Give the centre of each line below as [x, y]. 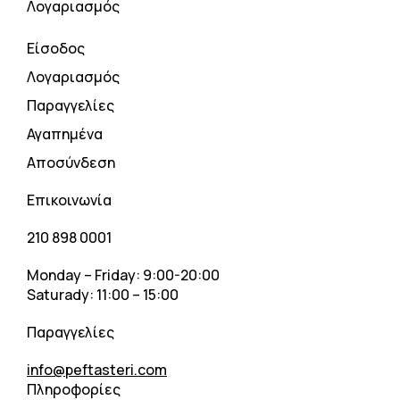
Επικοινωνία [69, 200]
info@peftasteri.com [97, 370]
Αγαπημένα [65, 134]
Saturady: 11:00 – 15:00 [103, 295]
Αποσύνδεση [71, 162]
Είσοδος [56, 48]
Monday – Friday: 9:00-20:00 [123, 275]
